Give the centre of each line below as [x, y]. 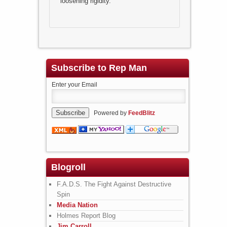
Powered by [108, 113]
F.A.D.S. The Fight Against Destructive [114, 184]
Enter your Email [74, 85]
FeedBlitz [141, 113]
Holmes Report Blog [86, 215]
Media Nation [77, 205]
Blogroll [68, 167]
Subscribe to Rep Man [99, 68]
